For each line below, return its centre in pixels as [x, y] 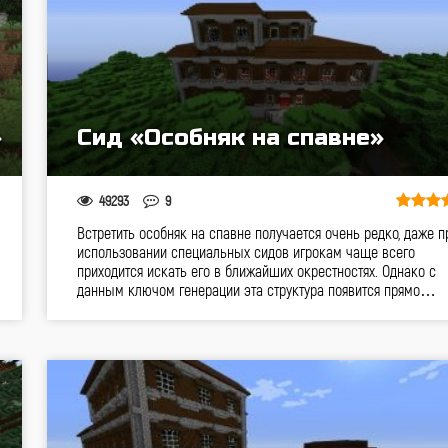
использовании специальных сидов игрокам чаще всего [245, 251]
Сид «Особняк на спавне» [230, 137]
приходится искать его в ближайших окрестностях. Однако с [256, 270]
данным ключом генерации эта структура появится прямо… [256, 289]
